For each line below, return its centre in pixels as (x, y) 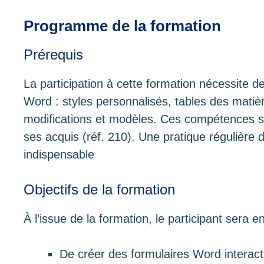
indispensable (59, 155)
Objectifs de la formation (99, 189)
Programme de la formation (122, 26)
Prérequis (53, 55)
